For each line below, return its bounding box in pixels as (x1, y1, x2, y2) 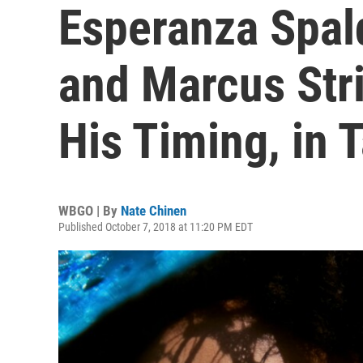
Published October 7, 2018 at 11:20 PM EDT (58, 220, 253, 233)
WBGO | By (58, 203, 121, 219)
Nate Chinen (121, 203, 186, 219)
